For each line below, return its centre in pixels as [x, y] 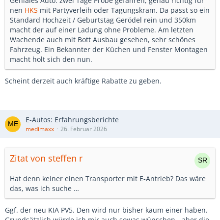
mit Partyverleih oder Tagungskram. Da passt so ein [124, 10]
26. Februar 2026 [84, 129]
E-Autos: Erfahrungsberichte [72, 120]
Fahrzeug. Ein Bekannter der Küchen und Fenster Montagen [109, 49]
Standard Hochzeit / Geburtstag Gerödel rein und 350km [103, 20]
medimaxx [40, 129]
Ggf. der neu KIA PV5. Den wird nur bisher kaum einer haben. [106, 210]
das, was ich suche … [44, 188]
